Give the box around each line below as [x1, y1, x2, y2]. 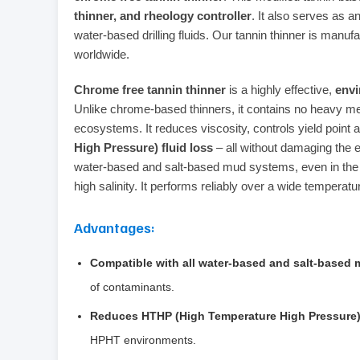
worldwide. [74, 47, 129, 61]
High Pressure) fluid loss [74, 140, 213, 154]
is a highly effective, [226, 82, 335, 96]
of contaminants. [90, 280, 174, 293]
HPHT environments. [90, 333, 196, 346]
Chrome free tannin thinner [74, 82, 226, 96]
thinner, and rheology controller [74, 8, 252, 22]
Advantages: [74, 218, 155, 236]
